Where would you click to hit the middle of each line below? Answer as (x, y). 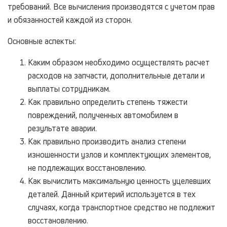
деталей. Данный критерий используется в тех (112, 194)
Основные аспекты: (42, 41)
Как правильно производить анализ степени (107, 142)
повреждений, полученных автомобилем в (103, 115)
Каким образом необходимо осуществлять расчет (119, 63)
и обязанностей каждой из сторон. (70, 20)
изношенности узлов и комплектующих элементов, (119, 155)
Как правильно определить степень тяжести (108, 102)
